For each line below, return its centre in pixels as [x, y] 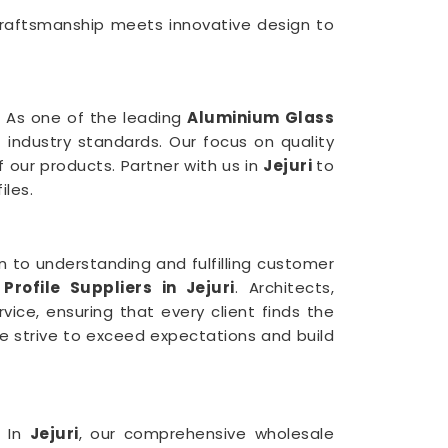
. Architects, [284, 287]
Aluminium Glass [261, 117]
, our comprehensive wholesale [206, 433]
